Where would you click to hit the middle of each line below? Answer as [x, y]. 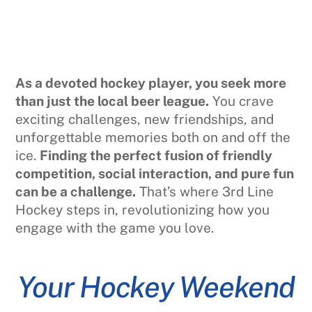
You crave [242, 101]
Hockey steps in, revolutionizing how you [143, 209]
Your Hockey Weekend [156, 286]
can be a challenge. [76, 191]
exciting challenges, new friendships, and [145, 119]
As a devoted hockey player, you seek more [151, 83]
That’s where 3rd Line [205, 191]
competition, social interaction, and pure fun [155, 173]
